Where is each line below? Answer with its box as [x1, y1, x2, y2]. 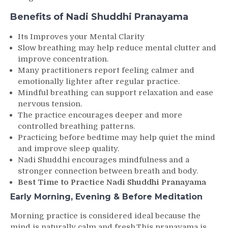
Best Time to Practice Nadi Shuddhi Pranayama [18, 177, 206, 187]
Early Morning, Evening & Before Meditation [10, 192, 203, 202]
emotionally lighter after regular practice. [18, 76, 180, 86]
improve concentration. [18, 54, 108, 64]
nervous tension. [18, 99, 82, 108]
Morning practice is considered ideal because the [10, 211, 201, 221]
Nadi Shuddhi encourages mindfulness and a [18, 155, 189, 164]
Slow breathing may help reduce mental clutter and [18, 43, 216, 52]
